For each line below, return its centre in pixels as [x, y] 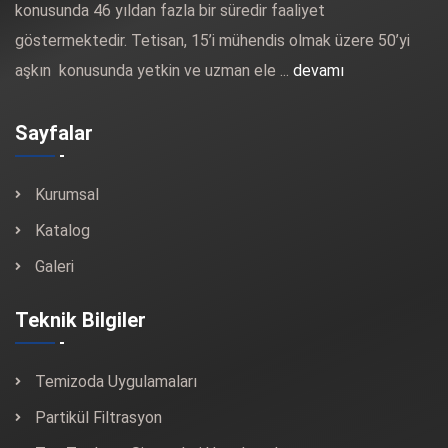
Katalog [62, 231]
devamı [318, 71]
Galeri [54, 267]
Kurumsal [67, 195]
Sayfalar [54, 133]
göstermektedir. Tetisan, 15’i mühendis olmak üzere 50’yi [212, 41]
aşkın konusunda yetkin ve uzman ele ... [154, 71]
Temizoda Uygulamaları [116, 382]
